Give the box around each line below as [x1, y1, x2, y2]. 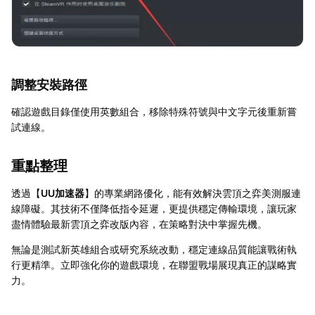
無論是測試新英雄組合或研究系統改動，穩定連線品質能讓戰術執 [11, 243, 297, 256]
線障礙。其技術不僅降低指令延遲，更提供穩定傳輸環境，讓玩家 [11, 202, 297, 215]
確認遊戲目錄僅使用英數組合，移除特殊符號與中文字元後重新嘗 [11, 105, 297, 118]
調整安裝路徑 [11, 77, 87, 93]
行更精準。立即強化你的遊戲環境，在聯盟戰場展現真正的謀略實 [11, 259, 297, 271]
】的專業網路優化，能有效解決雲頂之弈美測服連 [84, 187, 301, 200]
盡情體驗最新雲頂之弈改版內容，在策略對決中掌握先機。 [11, 218, 267, 231]
